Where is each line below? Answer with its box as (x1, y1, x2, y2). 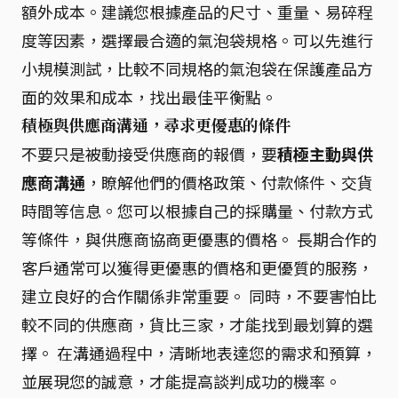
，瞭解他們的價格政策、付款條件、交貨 (85, 170, 373, 194)
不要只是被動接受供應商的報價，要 (21, 141, 277, 165)
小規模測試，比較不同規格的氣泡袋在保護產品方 (21, 56, 373, 80)
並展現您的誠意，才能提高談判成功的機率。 (21, 369, 341, 393)
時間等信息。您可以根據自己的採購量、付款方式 (21, 198, 373, 222)
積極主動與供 (277, 141, 373, 165)
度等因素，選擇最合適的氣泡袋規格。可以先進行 (21, 28, 373, 52)
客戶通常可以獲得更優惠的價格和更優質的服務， (21, 255, 373, 279)
